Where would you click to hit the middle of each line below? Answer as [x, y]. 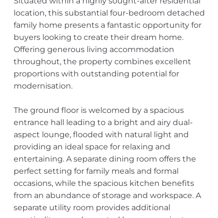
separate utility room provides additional [92, 208]
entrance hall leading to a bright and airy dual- [103, 122]
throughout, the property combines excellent [102, 62]
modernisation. [43, 86]
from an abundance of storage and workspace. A [107, 195]
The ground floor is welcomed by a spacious [99, 110]
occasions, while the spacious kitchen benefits [104, 183]
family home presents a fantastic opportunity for [107, 25]
